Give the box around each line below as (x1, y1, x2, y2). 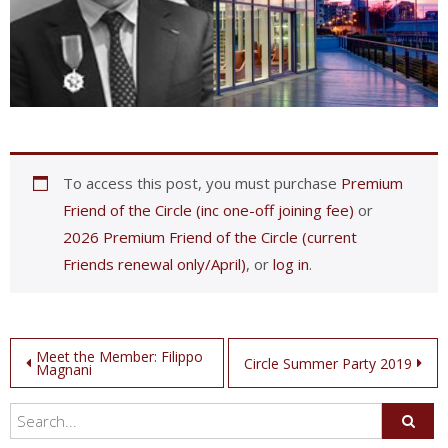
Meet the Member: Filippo (36, 347, 203, 367)
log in (272, 254, 309, 275)
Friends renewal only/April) (62, 254, 246, 275)
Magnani (36, 360, 92, 380)
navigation (9, 374, 135, 409)
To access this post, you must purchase (62, 173, 341, 194)
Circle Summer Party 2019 (244, 353, 412, 373)
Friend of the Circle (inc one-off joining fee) (62, 200, 354, 221)
